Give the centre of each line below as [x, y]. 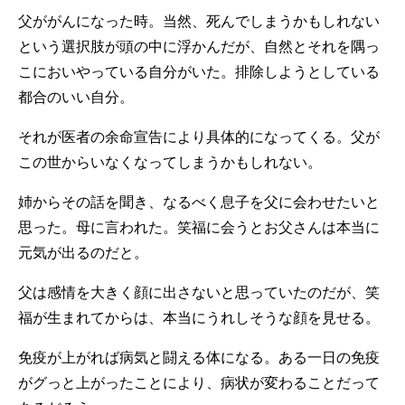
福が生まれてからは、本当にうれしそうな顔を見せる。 [199, 317]
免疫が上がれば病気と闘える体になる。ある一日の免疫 [199, 357]
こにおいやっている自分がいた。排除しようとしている [199, 71]
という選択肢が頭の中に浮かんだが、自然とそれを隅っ [199, 46]
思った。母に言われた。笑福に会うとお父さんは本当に [199, 227]
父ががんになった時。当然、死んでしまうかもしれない [199, 21]
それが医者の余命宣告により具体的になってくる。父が [199, 137]
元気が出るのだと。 [83, 252]
